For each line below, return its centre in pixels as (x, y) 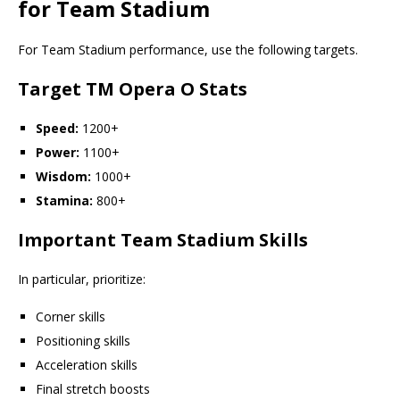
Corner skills (71, 317)
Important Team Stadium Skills (163, 240)
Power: (58, 153)
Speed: (57, 129)
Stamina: (64, 201)
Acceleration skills (87, 365)
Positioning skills (83, 341)
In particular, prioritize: (82, 279)
